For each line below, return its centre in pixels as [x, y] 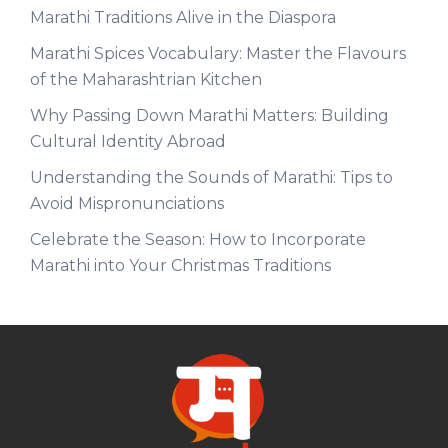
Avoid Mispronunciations [127, 203]
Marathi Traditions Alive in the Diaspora [183, 17]
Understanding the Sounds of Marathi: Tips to [211, 177]
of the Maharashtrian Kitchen [146, 79]
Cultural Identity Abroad [128, 141]
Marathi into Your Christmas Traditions [180, 265]
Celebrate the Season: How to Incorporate [198, 239]
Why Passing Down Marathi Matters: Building [209, 115]
